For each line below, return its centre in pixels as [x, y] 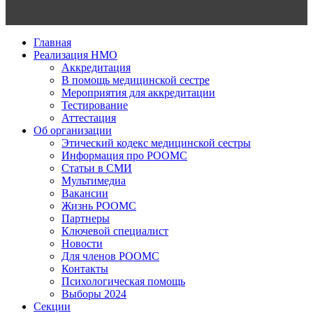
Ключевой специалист [115, 231]
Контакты [85, 269]
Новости [82, 244]
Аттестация [89, 118]
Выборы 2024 [94, 294]
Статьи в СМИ [97, 168]
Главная [52, 43]
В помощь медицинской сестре [136, 80]
